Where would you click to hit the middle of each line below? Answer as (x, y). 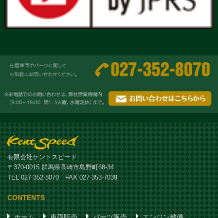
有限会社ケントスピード (42, 157)
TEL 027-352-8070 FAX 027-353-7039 (62, 178)
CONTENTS (26, 198)
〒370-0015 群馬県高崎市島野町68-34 (61, 168)
